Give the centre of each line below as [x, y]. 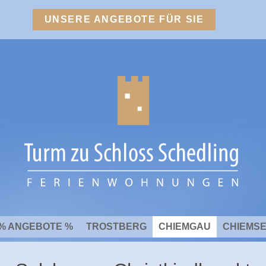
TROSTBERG [116, 227]
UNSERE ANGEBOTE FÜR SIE [124, 19]
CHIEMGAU [185, 227]
